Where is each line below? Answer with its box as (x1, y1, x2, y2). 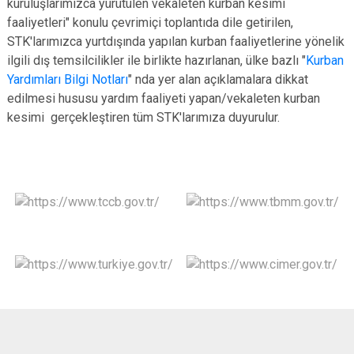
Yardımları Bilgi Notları (7, 72, 128, 87)
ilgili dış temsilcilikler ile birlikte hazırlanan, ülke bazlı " (7, 53, 306, 68)
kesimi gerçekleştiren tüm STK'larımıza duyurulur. (7, 110, 280, 125)
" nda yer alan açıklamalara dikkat (128, 72, 308, 87)
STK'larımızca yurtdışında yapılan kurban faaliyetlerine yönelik (7, 34, 345, 49)
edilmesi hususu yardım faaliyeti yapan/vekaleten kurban (7, 91, 320, 106)
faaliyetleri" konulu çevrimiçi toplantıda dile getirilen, (7, 15, 293, 30)
